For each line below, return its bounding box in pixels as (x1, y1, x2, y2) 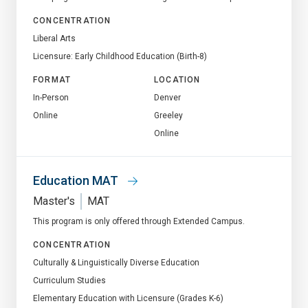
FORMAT (33, 74, 71, 85)
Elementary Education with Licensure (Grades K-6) (33, 293, 223, 303)
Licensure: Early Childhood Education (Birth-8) (33, 51, 207, 61)
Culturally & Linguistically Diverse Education (33, 257, 199, 267)
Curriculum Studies (33, 275, 106, 285)
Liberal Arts (33, 33, 76, 43)
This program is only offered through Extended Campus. (33, 216, 245, 226)
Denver (154, 92, 181, 102)
